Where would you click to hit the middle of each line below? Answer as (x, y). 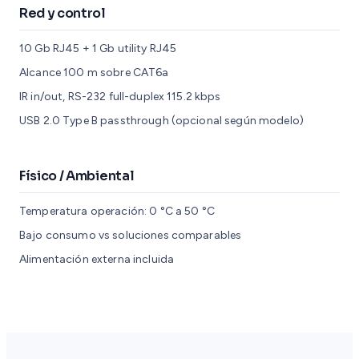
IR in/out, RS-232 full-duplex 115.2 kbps (120, 96)
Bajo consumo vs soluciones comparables (131, 236)
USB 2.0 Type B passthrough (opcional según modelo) (161, 120)
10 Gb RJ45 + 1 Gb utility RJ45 (98, 48)
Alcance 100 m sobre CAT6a (94, 72)
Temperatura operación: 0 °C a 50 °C (117, 212)
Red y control (63, 13)
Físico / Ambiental (77, 176)
